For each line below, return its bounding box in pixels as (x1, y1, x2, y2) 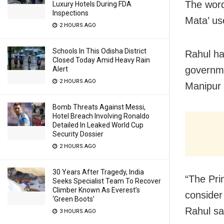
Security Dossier (52, 130, 103, 138)
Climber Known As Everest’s (52, 186, 140, 194)
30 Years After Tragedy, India (52, 168, 144, 176)
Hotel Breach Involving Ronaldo (52, 112, 149, 120)
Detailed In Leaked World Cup (52, 121, 143, 129)
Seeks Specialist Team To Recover (52, 177, 161, 185)
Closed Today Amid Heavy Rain (52, 56, 150, 64)
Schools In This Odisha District (52, 47, 146, 55)
